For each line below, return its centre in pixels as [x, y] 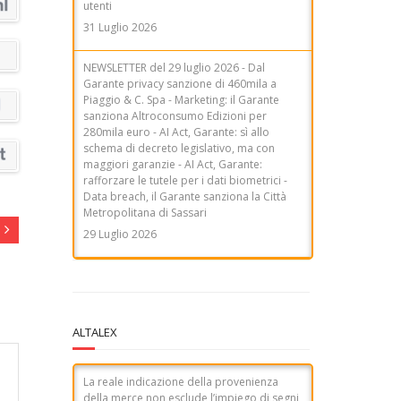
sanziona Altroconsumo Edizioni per [175, 58]
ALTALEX [95, 332]
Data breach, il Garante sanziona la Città [185, 139]
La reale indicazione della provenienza [181, 381]
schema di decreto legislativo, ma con [179, 90]
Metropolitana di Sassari [145, 155]
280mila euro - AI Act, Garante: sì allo [176, 74]
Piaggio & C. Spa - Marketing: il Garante [181, 42]
